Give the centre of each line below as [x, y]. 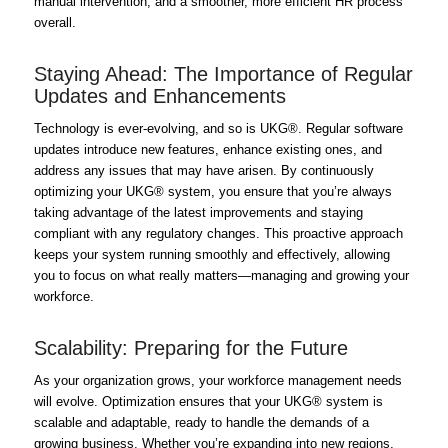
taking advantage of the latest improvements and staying [198, 212]
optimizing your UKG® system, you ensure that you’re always [212, 191]
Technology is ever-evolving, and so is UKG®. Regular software [218, 128]
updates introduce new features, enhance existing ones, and [207, 149]
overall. [54, 22]
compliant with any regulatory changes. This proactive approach [218, 233]
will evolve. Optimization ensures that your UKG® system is [208, 401]
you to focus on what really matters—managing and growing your [221, 275]
